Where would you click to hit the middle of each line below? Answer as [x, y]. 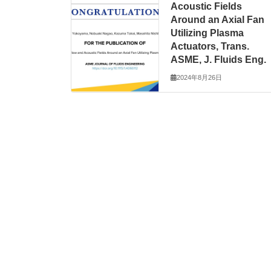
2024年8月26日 [200, 77]
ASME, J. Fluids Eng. [219, 59]
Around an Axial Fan [218, 19]
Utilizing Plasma [207, 33]
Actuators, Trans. [210, 46]
